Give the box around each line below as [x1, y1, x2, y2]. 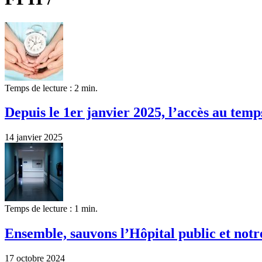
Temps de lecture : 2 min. [5, 82, 98, 93]
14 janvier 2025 [5, 132, 63, 143]
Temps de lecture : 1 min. [5, 204, 98, 214]
